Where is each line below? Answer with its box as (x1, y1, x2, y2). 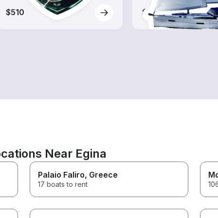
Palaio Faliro (38, 169, 85, 180)
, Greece (85, 169, 118, 180)
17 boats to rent (38, 180, 88, 188)
